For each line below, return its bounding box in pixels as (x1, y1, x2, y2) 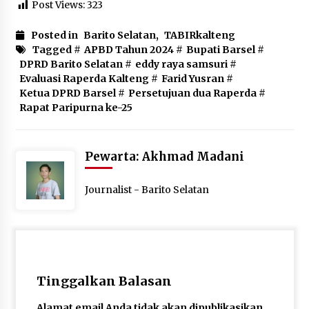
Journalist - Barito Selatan (84, 183, 209, 196)
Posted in (30, 28, 80, 41)
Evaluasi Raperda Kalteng (19, 72, 149, 85)
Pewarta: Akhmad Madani (84, 148, 244, 164)
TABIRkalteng (163, 28, 235, 41)
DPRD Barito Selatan (19, 57, 123, 70)
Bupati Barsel (186, 43, 255, 56)
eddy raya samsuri (134, 57, 228, 70)
